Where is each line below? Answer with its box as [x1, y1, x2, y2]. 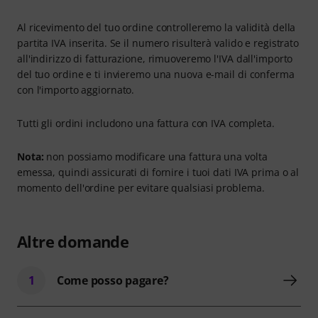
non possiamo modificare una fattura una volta [43, 150, 268, 163]
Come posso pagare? [57, 273, 169, 288]
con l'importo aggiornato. [17, 83, 135, 97]
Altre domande [17, 231, 129, 252]
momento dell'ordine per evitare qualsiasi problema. [17, 181, 265, 194]
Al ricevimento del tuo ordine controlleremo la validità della [17, 21, 296, 34]
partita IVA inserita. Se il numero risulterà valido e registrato [17, 36, 299, 50]
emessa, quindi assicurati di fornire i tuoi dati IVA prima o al [17, 165, 300, 179]
